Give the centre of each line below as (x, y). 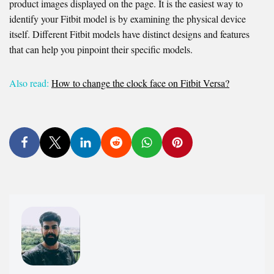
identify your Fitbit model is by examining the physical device (128, 19)
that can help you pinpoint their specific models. (101, 50)
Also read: (29, 83)
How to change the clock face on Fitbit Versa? (140, 83)
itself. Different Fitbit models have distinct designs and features (129, 34)
